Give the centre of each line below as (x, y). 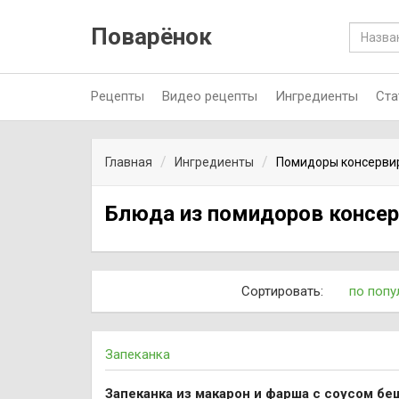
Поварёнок (151, 37)
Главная (129, 162)
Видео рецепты (210, 96)
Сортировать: (282, 291)
